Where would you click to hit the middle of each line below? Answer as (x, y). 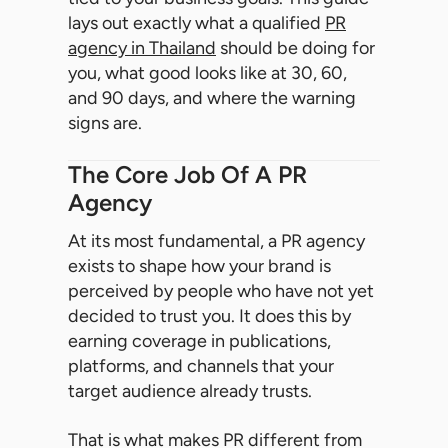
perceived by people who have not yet (221, 291)
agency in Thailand (142, 48)
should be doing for (295, 48)
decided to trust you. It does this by (209, 316)
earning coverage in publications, (199, 341)
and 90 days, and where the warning (212, 98)
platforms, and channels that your (201, 366)
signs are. (105, 123)
